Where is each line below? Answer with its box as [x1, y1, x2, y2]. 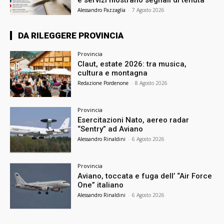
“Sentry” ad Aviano [77, 124, 143, 133]
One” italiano [77, 180, 124, 189]
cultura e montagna [77, 68, 148, 78]
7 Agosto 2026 [132, 6, 165, 14]
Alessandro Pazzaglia [77, 6, 126, 14]
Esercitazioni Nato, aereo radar [77, 115, 189, 124]
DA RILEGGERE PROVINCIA [18, 30, 123, 41]
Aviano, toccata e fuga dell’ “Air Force [77, 171, 212, 180]
